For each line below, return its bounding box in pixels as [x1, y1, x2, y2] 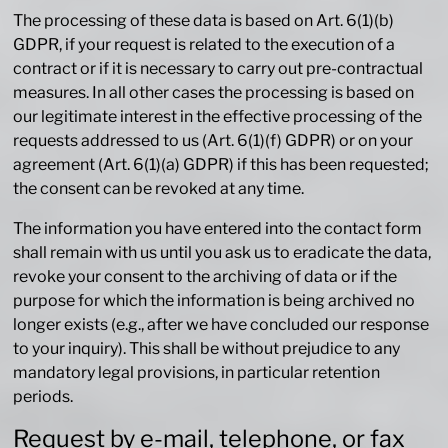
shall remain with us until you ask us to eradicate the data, [13, 243, 432, 263]
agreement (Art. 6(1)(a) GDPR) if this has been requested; [13, 155, 430, 175]
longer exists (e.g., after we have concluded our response [13, 315, 430, 335]
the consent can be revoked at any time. [13, 179, 305, 199]
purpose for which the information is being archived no [13, 291, 416, 311]
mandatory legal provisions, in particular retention [13, 363, 381, 383]
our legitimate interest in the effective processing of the [13, 107, 423, 127]
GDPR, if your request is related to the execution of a [13, 35, 396, 55]
